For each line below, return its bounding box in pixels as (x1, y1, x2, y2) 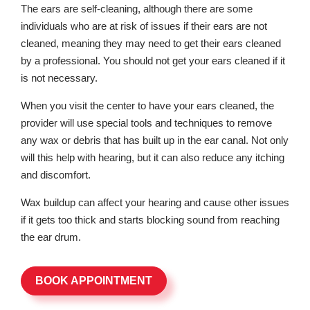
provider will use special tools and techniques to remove (21, 117, 272, 129)
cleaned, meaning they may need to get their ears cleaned (21, 37, 281, 49)
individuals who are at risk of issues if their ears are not (21, 20, 267, 32)
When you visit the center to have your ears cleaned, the (21, 100, 274, 111)
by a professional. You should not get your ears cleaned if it (21, 55, 285, 66)
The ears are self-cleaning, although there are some (21, 3, 253, 15)
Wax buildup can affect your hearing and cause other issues (21, 197, 289, 208)
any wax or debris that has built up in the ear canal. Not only (21, 134, 289, 146)
